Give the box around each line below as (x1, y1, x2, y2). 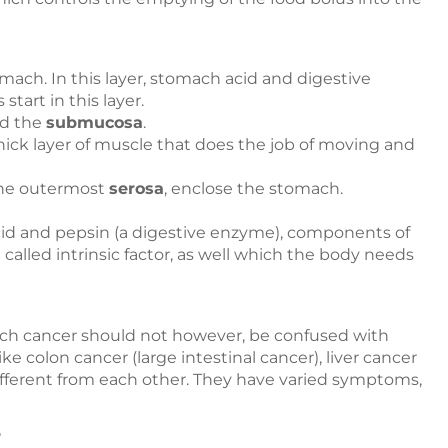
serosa (109, 179, 164, 199)
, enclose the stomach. (164, 179, 343, 199)
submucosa (46, 113, 143, 133)
